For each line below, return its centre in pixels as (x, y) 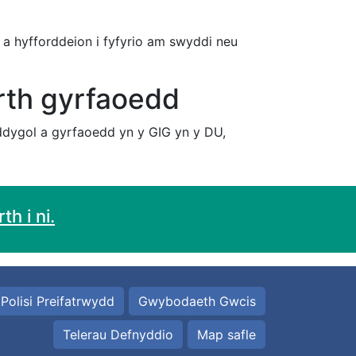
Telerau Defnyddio (118, 334)
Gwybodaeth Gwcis (197, 301)
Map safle (226, 334)
